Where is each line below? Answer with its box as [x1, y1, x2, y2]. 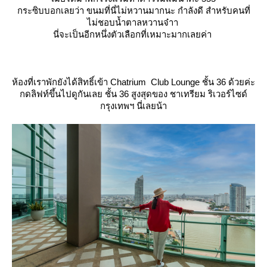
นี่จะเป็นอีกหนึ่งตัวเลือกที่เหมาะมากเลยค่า [53, 29, 214, 39]
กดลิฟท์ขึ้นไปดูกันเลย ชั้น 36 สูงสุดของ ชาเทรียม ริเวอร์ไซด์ [20, 88, 247, 99]
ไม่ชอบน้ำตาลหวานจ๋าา [86, 17, 181, 27]
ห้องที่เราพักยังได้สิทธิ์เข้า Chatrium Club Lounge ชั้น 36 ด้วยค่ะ [12, 76, 255, 87]
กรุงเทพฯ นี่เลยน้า [100, 100, 167, 111]
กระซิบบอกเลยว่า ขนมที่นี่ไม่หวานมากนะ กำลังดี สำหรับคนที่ [17, 5, 250, 15]
